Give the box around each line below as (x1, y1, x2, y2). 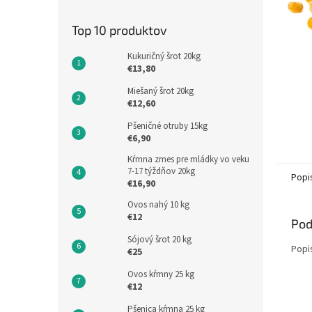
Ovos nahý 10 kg (127, 198, 189, 211)
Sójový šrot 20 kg (127, 233, 192, 246)
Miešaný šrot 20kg (127, 85, 194, 97)
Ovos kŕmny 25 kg (127, 268, 194, 281)
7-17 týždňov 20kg (127, 165, 195, 178)
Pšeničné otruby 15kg (127, 120, 208, 132)
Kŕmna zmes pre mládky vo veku (127, 153, 249, 166)
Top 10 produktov (72, 22, 167, 38)
